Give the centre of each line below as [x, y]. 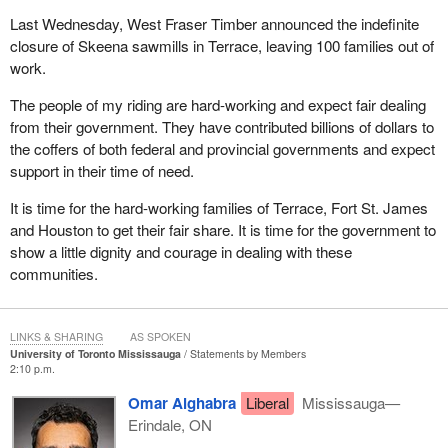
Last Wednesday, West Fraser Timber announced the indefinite [214, 24]
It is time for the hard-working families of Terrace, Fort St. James [218, 208]
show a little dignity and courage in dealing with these [180, 252]
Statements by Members [247, 354]
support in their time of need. [101, 171]
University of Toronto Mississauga [95, 354]
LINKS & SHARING [56, 337]
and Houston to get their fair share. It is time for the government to [222, 230]
